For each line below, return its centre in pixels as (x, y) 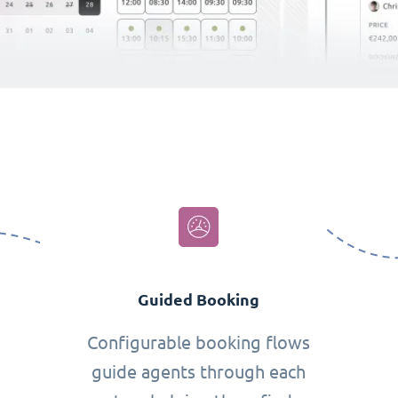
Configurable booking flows (199, 343)
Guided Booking (199, 300)
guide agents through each (199, 372)
